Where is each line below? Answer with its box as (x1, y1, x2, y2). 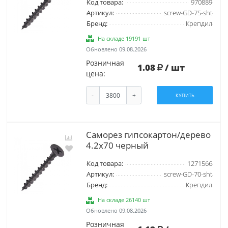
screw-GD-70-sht (163, 170, 212, 179)
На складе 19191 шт (98, 34, 151, 42)
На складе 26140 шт (98, 196, 151, 204)
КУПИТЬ (175, 92, 194, 99)
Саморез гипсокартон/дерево (85, 129, 211, 141)
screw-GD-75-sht (163, 8, 212, 17)
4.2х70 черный (85, 139, 149, 152)
